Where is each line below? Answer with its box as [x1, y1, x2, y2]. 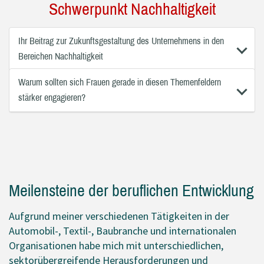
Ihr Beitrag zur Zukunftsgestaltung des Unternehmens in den [18, 36, 224, 46]
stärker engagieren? [18, 93, 85, 103]
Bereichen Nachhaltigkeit [18, 51, 103, 61]
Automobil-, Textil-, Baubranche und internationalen [9, 224, 236, 237]
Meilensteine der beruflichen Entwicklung [9, 181, 254, 200]
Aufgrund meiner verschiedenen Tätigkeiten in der [9, 209, 229, 223]
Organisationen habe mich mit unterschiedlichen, [9, 239, 223, 252]
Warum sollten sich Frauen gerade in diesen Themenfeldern [18, 77, 221, 87]
